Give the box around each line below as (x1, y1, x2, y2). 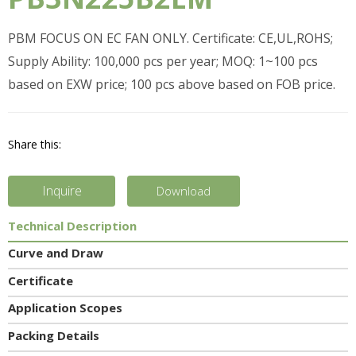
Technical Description (8, 217, 137, 234)
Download (157, 183, 211, 199)
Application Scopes (8, 300, 122, 316)
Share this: (8, 137, 61, 152)
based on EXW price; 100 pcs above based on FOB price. (8, 75, 335, 93)
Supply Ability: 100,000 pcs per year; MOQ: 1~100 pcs (8, 52, 318, 70)
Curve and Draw (8, 245, 103, 261)
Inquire (41, 182, 82, 199)
